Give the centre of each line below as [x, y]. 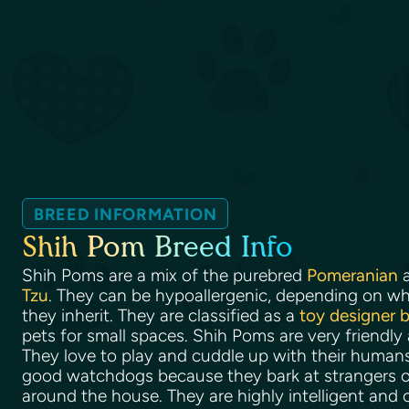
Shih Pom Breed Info [157, 246]
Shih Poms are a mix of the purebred [164, 275]
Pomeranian [352, 275]
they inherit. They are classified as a [161, 315]
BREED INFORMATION [126, 214]
